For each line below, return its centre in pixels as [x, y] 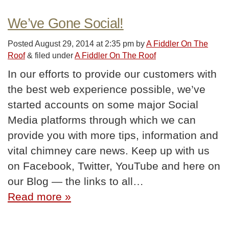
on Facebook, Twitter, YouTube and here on [114, 166]
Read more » [39, 197]
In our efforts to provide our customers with [112, 74]
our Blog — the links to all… [76, 181]
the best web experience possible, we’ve [107, 89]
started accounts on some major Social [103, 105]
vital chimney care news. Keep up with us [109, 151]
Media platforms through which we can [102, 120]
